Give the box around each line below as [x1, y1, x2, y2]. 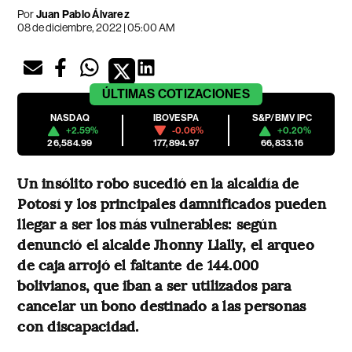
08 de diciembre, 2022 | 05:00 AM [17, 21, 176, 35]
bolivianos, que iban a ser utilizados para [17, 275, 291, 295]
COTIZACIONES [157, 86, 250, 102]
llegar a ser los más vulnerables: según [17, 214, 277, 234]
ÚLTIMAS [102, 86, 156, 102]
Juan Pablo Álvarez [35, 8, 130, 22]
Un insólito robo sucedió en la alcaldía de [17, 173, 299, 193]
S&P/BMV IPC [251, 112, 313, 124]
